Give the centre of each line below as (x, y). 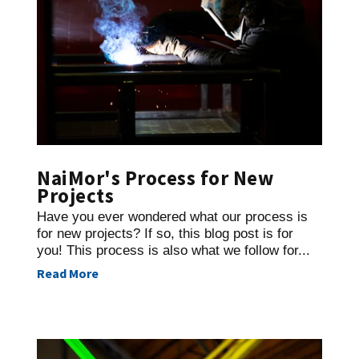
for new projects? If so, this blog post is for (165, 233)
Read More (68, 273)
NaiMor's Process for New (155, 177)
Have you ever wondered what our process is (172, 216)
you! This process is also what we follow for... (173, 250)
